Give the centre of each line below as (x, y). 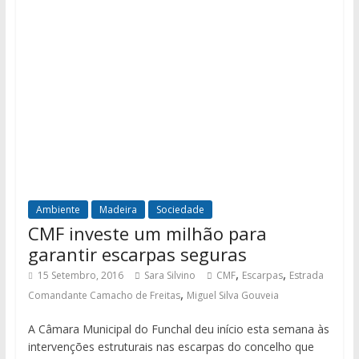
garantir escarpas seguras (137, 254)
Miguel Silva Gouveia (232, 296)
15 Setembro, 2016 (80, 276)
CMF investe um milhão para (147, 234)
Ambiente (58, 210)
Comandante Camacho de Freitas (104, 296)
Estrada (306, 276)
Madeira (118, 210)
